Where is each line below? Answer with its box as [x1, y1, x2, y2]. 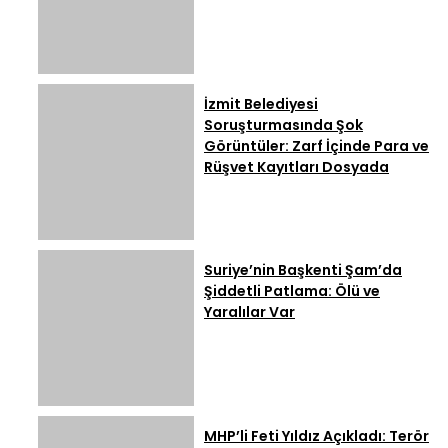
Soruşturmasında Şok [204, 114, 363, 135]
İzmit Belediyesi [204, 93, 318, 114]
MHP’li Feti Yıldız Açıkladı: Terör [204, 425, 429, 446]
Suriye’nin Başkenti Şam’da [204, 259, 402, 280]
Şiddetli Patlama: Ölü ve [204, 280, 380, 301]
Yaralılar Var [204, 301, 295, 322]
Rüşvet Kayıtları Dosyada [204, 156, 389, 177]
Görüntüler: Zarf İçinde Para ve [204, 135, 429, 156]
